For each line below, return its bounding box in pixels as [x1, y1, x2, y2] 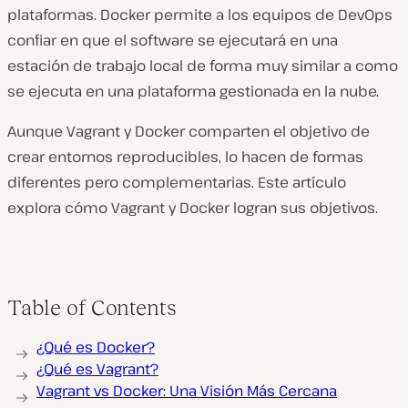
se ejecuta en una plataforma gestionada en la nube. [7, 81, 379, 101]
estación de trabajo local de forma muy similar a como [7, 56, 398, 76]
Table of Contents [7, 295, 177, 320]
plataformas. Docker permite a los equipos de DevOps [7, 5, 393, 25]
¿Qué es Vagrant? [36, 359, 158, 379]
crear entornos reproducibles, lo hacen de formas [7, 147, 363, 167]
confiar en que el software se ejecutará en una [7, 30, 338, 50]
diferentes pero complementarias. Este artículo [7, 172, 346, 192]
